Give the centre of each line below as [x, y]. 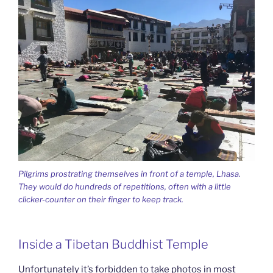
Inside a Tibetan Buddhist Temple [113, 245]
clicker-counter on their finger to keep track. [101, 199]
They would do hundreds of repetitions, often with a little [125, 186]
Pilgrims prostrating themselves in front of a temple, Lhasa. [129, 173]
